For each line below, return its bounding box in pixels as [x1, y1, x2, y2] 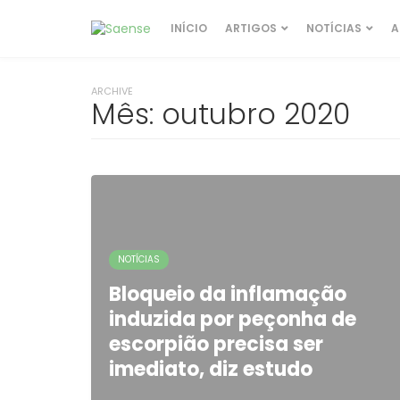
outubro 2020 [162, 94, 350, 134]
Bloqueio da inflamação [109, 280, 346, 308]
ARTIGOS [225, 21, 277, 36]
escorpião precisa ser [109, 330, 323, 358]
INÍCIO [171, 21, 207, 36]
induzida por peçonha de [109, 305, 356, 333]
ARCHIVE [91, 84, 133, 98]
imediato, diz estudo [109, 355, 312, 383]
